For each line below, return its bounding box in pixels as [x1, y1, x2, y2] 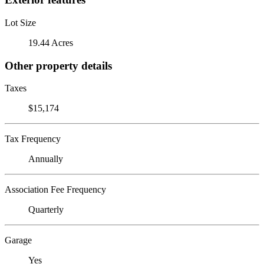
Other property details [5, 59, 112, 72]
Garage [5, 235, 32, 246]
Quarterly [28, 204, 64, 215]
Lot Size [5, 17, 36, 28]
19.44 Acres [28, 37, 73, 48]
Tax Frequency [5, 134, 61, 144]
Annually [28, 154, 63, 164]
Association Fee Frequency [5, 184, 106, 195]
